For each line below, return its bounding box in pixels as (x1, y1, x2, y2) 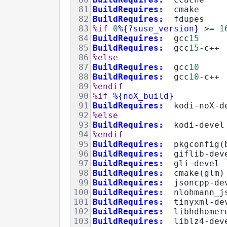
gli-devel (164, 158, 219, 168)
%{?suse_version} (118, 23, 199, 33)
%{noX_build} (113, 91, 174, 101)
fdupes (164, 14, 204, 24)
